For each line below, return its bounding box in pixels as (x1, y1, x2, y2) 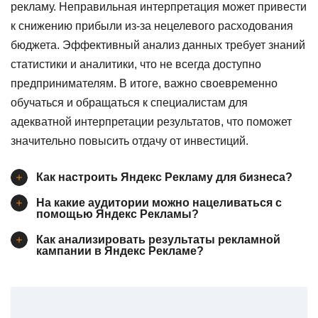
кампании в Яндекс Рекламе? (36, 245, 204, 257)
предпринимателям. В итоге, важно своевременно (11, 77, 278, 89)
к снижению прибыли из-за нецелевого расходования (11, 20, 293, 32)
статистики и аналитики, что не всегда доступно (11, 58, 261, 70)
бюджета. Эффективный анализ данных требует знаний (11, 39, 305, 51)
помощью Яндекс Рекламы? (36, 208, 199, 220)
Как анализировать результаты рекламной (36, 234, 280, 246)
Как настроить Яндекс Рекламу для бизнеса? (36, 171, 292, 183)
